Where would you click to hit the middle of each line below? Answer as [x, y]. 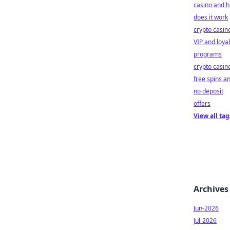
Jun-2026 [206, 208]
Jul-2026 [205, 221]
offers [202, 103]
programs [208, 54]
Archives [211, 189]
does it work [211, 17]
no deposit [208, 91]
